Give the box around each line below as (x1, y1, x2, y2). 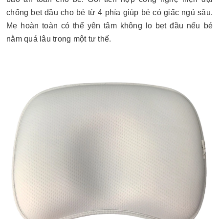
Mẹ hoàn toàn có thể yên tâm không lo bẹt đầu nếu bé (6, 22, 213, 30)
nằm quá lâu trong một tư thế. (6, 35, 111, 43)
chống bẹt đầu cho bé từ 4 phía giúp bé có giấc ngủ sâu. (6, 8, 213, 17)
